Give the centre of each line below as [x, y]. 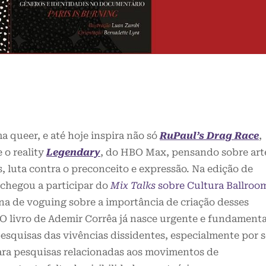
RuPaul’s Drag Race [209, 136]
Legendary [73, 153]
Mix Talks [133, 186]
